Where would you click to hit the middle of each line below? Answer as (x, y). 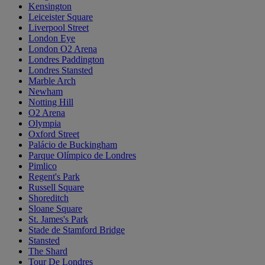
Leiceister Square (61, 17)
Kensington (50, 7)
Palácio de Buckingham (73, 145)
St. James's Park (58, 219)
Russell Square (56, 188)
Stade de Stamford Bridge (77, 230)
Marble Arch (52, 81)
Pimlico (43, 166)
